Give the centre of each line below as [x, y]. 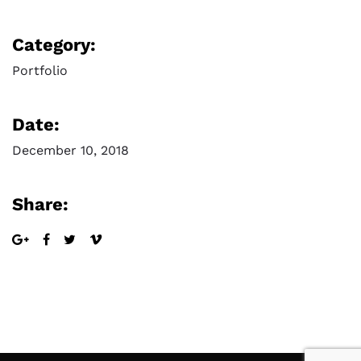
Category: [54, 45]
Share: [40, 205]
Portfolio [40, 71]
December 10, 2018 [71, 151]
